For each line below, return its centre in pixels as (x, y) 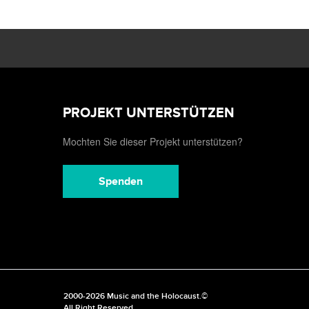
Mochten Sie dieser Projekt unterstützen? (153, 141)
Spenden (121, 181)
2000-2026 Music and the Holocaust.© (135, 296)
